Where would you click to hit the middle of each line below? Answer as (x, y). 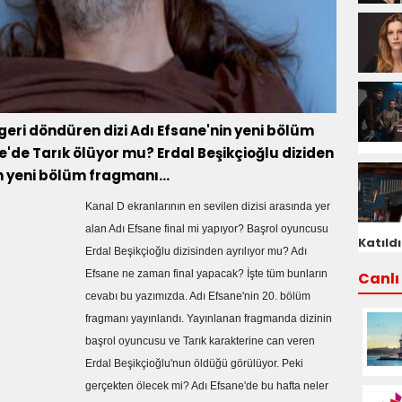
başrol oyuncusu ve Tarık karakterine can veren (200, 341)
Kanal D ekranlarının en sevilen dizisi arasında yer (208, 206)
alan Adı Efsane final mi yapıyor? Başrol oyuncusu (207, 229)
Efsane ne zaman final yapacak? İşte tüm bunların (206, 274)
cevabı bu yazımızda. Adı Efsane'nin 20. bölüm (198, 296)
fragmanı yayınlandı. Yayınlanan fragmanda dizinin (209, 319)
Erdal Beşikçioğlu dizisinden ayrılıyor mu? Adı (196, 251)
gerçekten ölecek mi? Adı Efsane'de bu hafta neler (207, 386)
